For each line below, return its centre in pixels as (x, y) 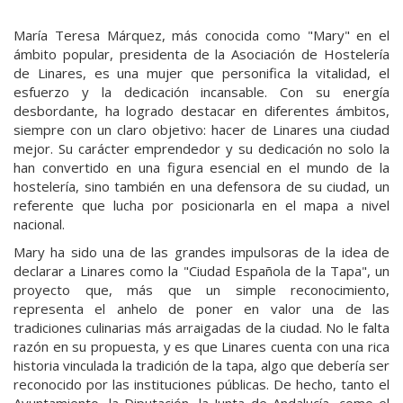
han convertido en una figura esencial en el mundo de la (201, 167)
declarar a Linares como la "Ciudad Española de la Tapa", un (201, 270)
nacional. (39, 224)
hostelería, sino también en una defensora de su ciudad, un (201, 186)
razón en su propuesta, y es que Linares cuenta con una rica (201, 346)
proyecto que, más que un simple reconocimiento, (201, 289)
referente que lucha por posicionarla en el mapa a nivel (201, 205)
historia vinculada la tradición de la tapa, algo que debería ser (201, 365)
